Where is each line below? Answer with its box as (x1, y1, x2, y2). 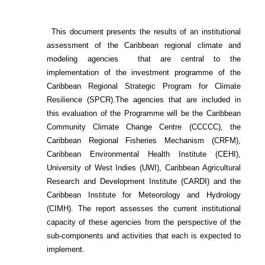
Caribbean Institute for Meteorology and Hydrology (47, 190, 241, 200)
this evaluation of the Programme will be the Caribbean (47, 109, 241, 118)
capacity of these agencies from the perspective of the (47, 218, 241, 227)
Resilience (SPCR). (47, 95, 115, 105)
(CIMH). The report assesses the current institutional (47, 204, 241, 214)
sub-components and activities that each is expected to (47, 231, 241, 241)
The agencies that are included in (115, 95, 241, 105)
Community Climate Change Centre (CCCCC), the (47, 122, 241, 132)
